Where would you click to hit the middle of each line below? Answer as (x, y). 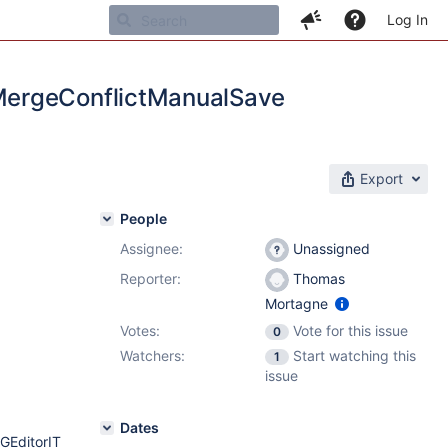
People (143, 218)
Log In (407, 19)
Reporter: (150, 278)
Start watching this (354, 355)
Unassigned (329, 248)
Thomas (317, 278)
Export (381, 178)
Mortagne (298, 304)
